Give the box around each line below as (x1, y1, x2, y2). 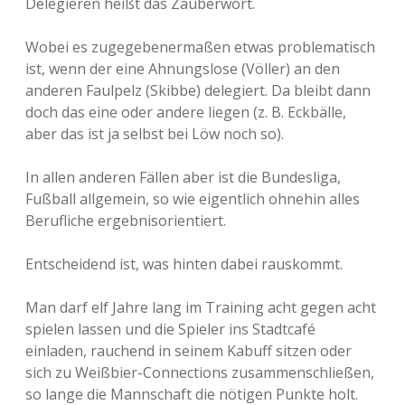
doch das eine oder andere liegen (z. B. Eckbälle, (25, 102, 346, 122)
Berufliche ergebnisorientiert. (25, 211, 226, 231)
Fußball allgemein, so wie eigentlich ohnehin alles (25, 189, 360, 209)
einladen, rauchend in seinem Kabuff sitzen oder (25, 341, 352, 361)
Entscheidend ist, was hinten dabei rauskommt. (25, 254, 343, 274)
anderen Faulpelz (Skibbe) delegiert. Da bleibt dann (25, 80, 371, 100)
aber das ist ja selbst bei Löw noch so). (25, 124, 284, 144)
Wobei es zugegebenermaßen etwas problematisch (25, 37, 375, 57)
